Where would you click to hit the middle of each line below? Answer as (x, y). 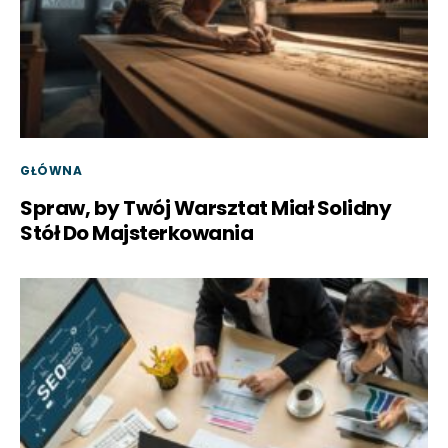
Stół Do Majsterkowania (136, 232)
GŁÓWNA (51, 170)
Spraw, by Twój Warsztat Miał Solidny (205, 207)
